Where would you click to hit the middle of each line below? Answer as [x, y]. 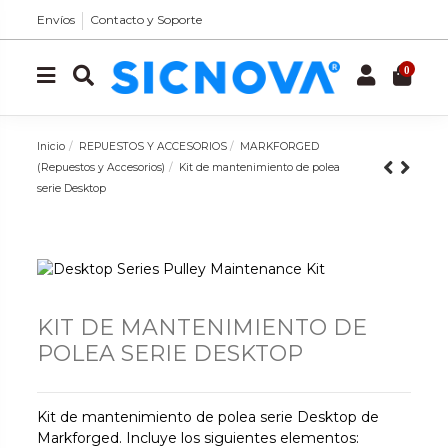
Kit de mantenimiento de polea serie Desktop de [208, 416]
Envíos [56, 19]
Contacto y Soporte [146, 19]
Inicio [51, 146]
